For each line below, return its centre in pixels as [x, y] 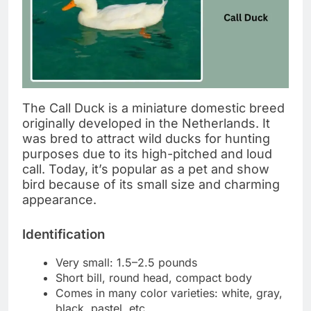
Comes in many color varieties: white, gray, [169, 293]
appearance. [59, 199]
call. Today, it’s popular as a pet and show [146, 169]
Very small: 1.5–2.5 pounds [126, 263]
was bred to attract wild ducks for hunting [146, 138]
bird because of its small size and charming [151, 184]
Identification [64, 234]
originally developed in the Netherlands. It [146, 123]
